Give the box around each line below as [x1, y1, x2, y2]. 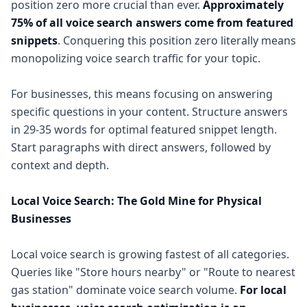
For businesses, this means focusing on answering [11, 86, 273, 101]
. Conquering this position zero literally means [58, 33, 296, 48]
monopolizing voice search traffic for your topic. [11, 51, 260, 66]
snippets [11, 33, 58, 48]
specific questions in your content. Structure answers [11, 104, 288, 119]
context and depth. [11, 158, 109, 173]
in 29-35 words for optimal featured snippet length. [11, 122, 277, 137]
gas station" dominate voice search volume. [11, 282, 240, 297]
